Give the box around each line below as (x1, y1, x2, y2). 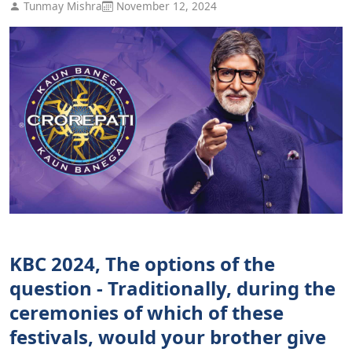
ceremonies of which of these (9, 299, 284, 326)
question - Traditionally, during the (9, 275, 335, 302)
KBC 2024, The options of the (9, 251, 275, 277)
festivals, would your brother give (9, 324, 326, 350)
